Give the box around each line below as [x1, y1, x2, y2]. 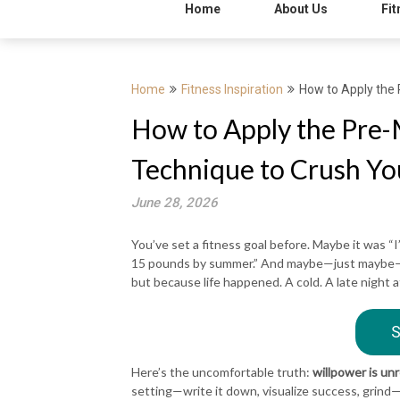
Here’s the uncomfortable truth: [131, 364, 312, 379]
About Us [274, 2, 328, 16]
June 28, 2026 [131, 195, 218, 211]
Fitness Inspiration [181, 82, 283, 96]
